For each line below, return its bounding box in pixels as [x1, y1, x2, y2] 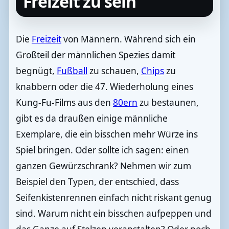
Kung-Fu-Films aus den [15, 97, 113, 109]
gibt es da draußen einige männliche [15, 112, 168, 125]
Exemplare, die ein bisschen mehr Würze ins [15, 128, 198, 141]
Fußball [56, 65, 87, 77]
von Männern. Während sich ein [61, 33, 196, 45]
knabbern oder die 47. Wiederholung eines [15, 81, 193, 93]
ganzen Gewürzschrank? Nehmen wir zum [15, 160, 191, 172]
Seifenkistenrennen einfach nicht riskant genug [15, 192, 212, 204]
